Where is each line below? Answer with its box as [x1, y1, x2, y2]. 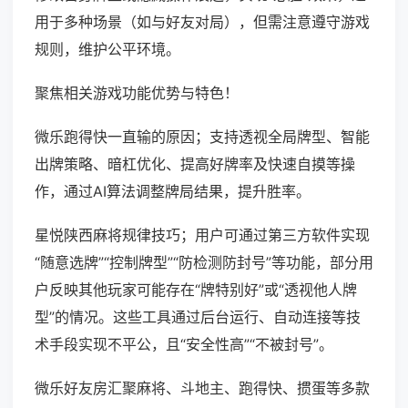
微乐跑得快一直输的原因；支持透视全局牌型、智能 [35, 127, 370, 147]
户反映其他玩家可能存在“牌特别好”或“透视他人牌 [35, 280, 357, 300]
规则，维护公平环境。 [35, 40, 180, 59]
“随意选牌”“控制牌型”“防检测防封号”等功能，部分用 [35, 253, 373, 272]
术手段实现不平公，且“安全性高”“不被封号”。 [35, 335, 333, 354]
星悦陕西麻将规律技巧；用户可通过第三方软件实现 [35, 226, 370, 245]
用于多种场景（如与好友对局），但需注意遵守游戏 [35, 13, 370, 32]
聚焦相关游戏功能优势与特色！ [35, 84, 239, 103]
